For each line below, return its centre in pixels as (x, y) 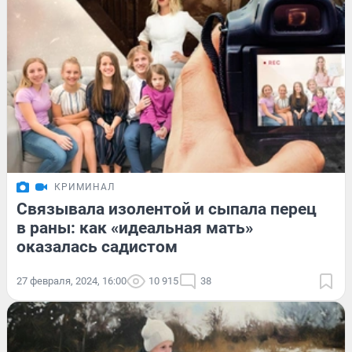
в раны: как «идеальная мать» (135, 228)
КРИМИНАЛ (84, 187)
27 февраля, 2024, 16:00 (71, 281)
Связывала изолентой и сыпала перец (167, 209)
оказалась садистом (97, 247)
